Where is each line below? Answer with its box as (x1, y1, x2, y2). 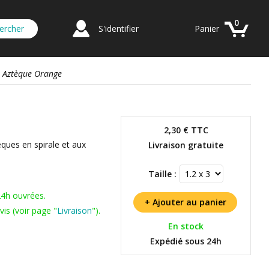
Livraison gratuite (148, 139, 223, 151)
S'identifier (98, 23, 139, 34)
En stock (168, 220, 204, 232)
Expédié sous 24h (150, 235, 222, 247)
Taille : (148, 168, 177, 180)
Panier (195, 23, 219, 34)
